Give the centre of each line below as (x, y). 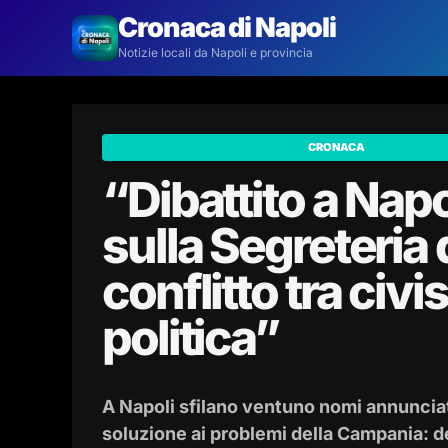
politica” (190, 337)
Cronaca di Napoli (227, 27)
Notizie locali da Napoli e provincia (215, 52)
